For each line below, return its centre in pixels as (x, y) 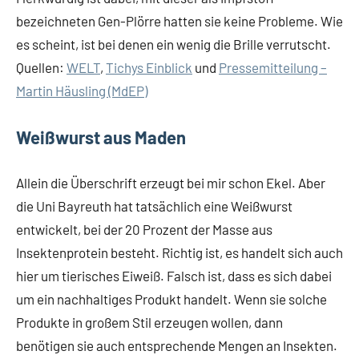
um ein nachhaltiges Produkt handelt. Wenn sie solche (171, 299)
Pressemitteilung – (273, 67)
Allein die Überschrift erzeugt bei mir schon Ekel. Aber (171, 183)
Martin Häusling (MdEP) (82, 91)
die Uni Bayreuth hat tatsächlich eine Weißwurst (154, 206)
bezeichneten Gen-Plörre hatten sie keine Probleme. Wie (179, 21)
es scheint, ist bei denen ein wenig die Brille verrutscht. (173, 44)
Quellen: (41, 67)
